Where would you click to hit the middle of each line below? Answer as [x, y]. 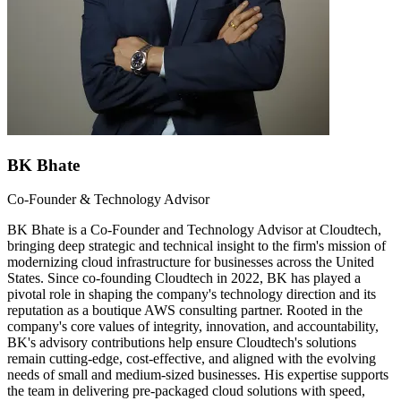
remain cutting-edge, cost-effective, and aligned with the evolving [192, 359]
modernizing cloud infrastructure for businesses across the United [191, 262]
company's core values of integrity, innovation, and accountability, [193, 327]
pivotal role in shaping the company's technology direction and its [192, 294]
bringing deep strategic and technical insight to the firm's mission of [196, 246]
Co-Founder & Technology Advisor [108, 200]
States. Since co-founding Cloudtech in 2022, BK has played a [184, 278]
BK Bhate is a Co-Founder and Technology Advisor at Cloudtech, [194, 230]
